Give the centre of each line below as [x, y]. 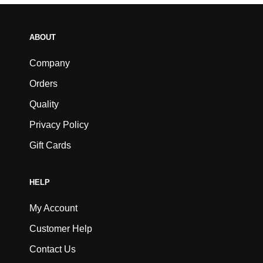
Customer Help [61, 229]
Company [50, 63]
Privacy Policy [59, 124]
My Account [53, 208]
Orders [43, 83]
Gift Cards [50, 145]
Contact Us [53, 249]
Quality [44, 104]
